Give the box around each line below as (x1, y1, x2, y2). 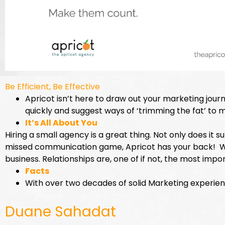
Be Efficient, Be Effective (5, 80, 100, 92)
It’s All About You (25, 117, 97, 129)
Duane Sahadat (5, 201, 116, 221)
